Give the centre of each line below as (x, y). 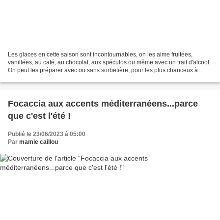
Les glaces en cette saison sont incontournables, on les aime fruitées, (100, 54)
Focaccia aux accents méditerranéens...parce (103, 103)
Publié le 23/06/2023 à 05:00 (47, 134)
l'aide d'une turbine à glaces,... (48, 78)
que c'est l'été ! (39, 116)
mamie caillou (39, 142)
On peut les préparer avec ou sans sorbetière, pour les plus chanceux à (103, 70)
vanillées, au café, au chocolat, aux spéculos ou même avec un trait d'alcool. (109, 62)
